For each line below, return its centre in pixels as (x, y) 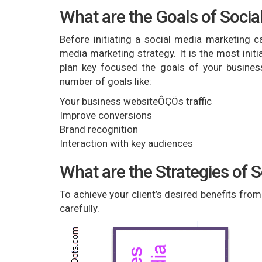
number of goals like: (106, 82)
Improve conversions (106, 116)
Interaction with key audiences (126, 144)
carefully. (80, 208)
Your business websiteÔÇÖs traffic (136, 101)
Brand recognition (99, 130)
